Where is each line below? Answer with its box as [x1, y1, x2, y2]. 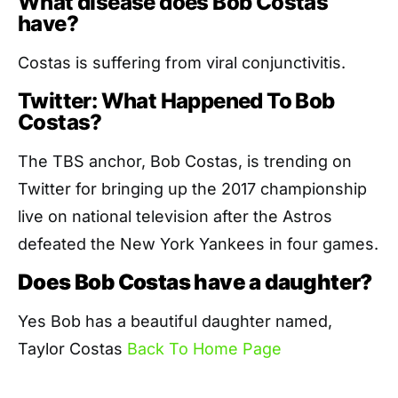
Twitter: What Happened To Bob [18, 88, 335, 115]
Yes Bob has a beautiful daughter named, [18, 312, 332, 331]
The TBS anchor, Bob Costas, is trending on [18, 152, 352, 171]
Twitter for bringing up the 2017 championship [18, 179, 367, 199]
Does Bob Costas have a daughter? [18, 269, 372, 296]
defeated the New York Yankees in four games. [18, 235, 378, 254]
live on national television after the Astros [18, 207, 332, 227]
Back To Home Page [127, 339, 282, 359]
